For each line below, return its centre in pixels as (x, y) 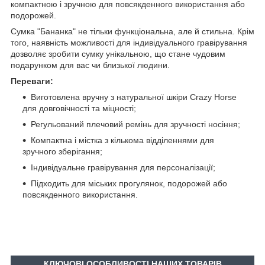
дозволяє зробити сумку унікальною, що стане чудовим (118, 54)
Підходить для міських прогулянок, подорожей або (129, 183)
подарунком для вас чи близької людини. (90, 65)
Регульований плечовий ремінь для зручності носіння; (135, 124)
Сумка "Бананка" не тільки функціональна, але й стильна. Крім (132, 31)
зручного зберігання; (62, 151)
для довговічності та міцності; (79, 108)
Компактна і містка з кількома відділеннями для (122, 140)
